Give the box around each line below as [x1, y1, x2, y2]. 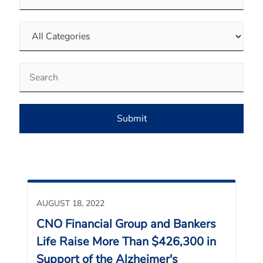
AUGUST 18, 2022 [36, 198, 104, 209]
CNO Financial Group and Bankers [36, 216, 216, 232]
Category [19, 22, 56, 35]
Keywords [19, 63, 60, 76]
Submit [116, 112, 147, 125]
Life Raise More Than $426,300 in [36, 234, 216, 249]
